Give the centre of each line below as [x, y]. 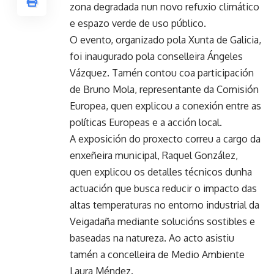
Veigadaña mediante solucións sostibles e [162, 222]
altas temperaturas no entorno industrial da [165, 205]
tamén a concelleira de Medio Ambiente [157, 255]
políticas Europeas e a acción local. [146, 123]
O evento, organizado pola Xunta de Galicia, [165, 40]
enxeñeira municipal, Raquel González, [154, 156]
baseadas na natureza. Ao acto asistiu [152, 238]
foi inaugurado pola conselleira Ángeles [156, 57]
